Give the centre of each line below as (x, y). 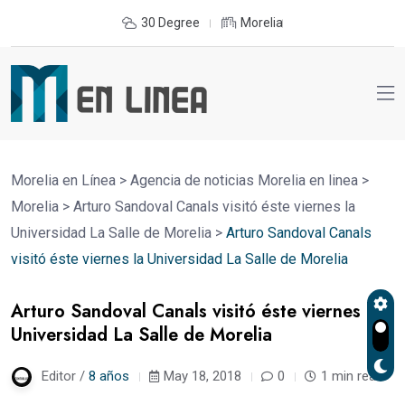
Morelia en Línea (63, 180)
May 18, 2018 (202, 376)
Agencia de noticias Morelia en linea (244, 180)
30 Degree (170, 23)
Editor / (65, 376)
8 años (109, 376)
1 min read (352, 376)
